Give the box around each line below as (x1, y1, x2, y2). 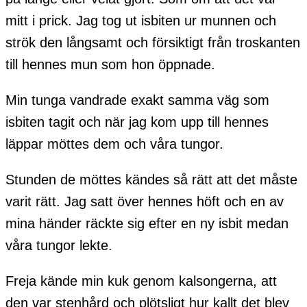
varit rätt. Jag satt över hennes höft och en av (5, 194, 284, 210)
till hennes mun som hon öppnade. (5, 57, 215, 73)
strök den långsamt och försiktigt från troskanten (5, 35, 300, 51)
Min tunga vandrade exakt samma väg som (5, 93, 269, 108)
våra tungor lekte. (5, 238, 112, 254)
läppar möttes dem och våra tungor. (5, 136, 223, 152)
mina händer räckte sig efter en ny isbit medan (5, 216, 288, 232)
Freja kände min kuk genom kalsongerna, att (5, 273, 277, 289)
